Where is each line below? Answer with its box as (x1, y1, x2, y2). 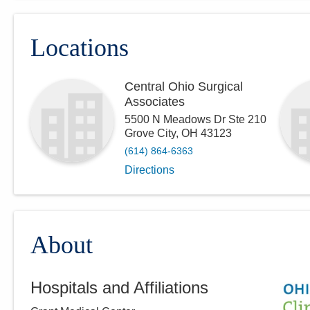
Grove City (125, 127, 176, 139)
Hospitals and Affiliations (30, 278, 208, 297)
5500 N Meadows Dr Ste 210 (125, 113, 266, 125)
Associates (125, 95, 185, 109)
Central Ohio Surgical (125, 80, 243, 93)
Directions (125, 164, 174, 176)
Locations (30, 34, 129, 62)
